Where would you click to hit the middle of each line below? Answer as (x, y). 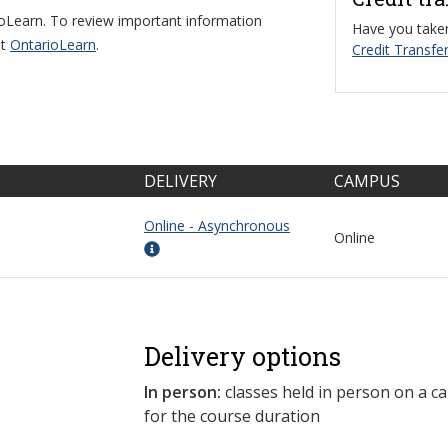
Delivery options (242, 356)
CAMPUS (367, 180)
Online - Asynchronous (217, 225)
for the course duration (232, 415)
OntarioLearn (53, 44)
